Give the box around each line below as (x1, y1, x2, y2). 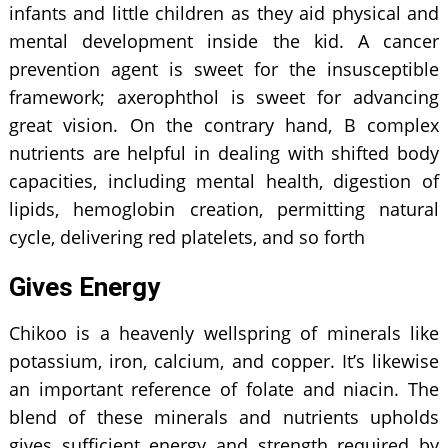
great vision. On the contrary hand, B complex (8, 112, 440, 137)
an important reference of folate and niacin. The (8, 376, 440, 401)
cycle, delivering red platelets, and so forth (8, 224, 370, 249)
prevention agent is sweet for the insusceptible (8, 56, 440, 81)
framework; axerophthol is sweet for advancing (8, 84, 440, 109)
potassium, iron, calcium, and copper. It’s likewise (8, 348, 440, 373)
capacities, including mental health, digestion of (8, 168, 440, 193)
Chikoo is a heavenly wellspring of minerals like (8, 320, 440, 345)
